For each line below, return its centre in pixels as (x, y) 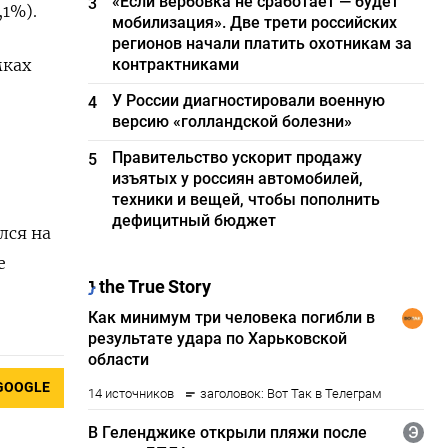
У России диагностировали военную (249, 100)
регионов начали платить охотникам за (262, 43)
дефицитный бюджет (194, 220)
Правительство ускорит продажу (237, 157)
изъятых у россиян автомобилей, (238, 178)
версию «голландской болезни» (232, 121)
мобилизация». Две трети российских (255, 22)
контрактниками (176, 64)
